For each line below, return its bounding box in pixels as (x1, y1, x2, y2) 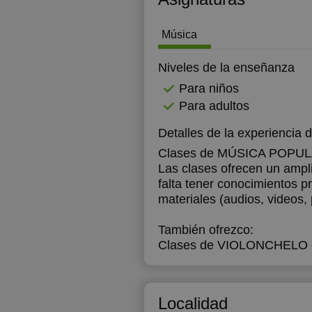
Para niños (179, 81, 239, 95)
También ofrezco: (158, 223, 253, 237)
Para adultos (179, 99, 249, 113)
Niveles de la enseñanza (158, 61, 295, 75)
